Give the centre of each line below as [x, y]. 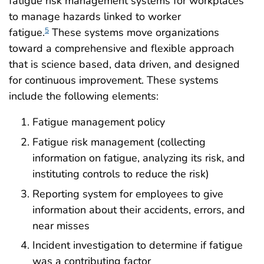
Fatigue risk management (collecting [119, 142]
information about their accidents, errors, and [139, 209]
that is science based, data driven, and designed [124, 64]
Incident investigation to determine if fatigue [138, 245]
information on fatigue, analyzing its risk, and [139, 158]
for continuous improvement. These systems [114, 80]
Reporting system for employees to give [128, 194]
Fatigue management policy [99, 122]
